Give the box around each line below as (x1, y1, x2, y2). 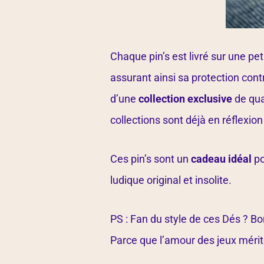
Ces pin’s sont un (110, 153, 191, 166)
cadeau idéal (191, 153, 252, 166)
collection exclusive (136, 93, 232, 105)
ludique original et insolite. (110, 174, 232, 187)
